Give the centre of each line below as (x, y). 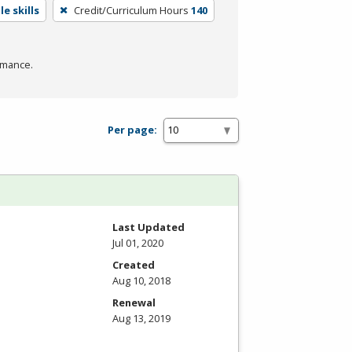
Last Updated (148, 227)
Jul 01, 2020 (138, 242)
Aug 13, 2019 (141, 318)
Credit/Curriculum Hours (131, 10)
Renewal (134, 302)
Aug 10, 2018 (141, 280)
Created (134, 264)
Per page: (132, 130)
